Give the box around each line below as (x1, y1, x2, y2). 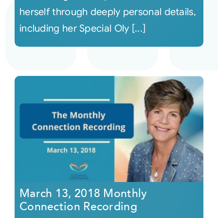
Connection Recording (19, 199, 137, 215)
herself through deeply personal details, (19, 6, 196, 18)
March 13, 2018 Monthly (19, 186, 147, 201)
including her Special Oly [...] (19, 22, 146, 35)
